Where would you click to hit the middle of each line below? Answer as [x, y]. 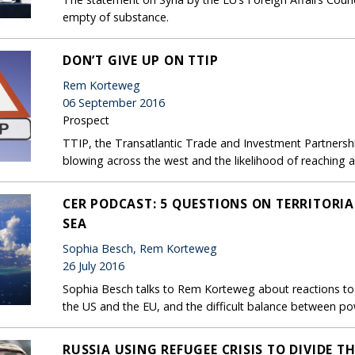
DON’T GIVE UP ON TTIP [141, 60]
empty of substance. [116, 17]
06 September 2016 [114, 102]
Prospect [86, 120]
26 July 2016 [94, 265]
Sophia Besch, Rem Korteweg [140, 248]
